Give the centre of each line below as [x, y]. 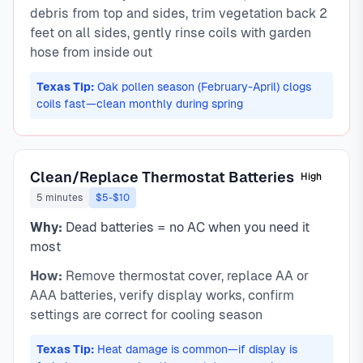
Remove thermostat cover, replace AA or [186, 276]
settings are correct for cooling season [146, 315]
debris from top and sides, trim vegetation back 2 [179, 13]
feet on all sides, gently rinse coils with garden [171, 33]
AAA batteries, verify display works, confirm [162, 295]
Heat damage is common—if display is [196, 349]
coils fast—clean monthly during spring [140, 104]
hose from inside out [91, 52]
